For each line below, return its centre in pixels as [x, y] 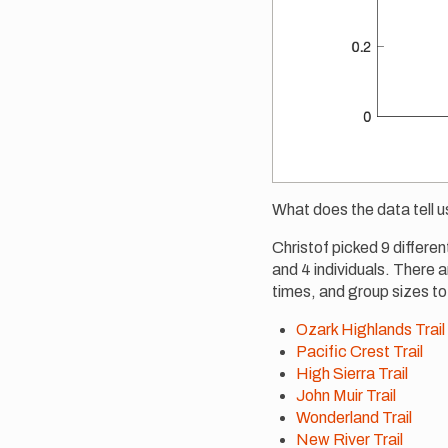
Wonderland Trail [354, 417]
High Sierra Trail [352, 373]
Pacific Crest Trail [359, 351]
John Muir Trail [346, 395]
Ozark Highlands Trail [370, 329]
